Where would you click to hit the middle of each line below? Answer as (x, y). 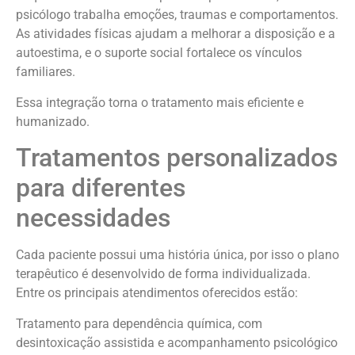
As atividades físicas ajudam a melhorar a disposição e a (176, 34)
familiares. (46, 72)
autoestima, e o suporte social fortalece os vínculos (159, 53)
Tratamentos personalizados (177, 158)
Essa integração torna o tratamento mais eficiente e (160, 102)
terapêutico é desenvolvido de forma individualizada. (163, 274)
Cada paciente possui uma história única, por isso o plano (177, 255)
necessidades (93, 218)
